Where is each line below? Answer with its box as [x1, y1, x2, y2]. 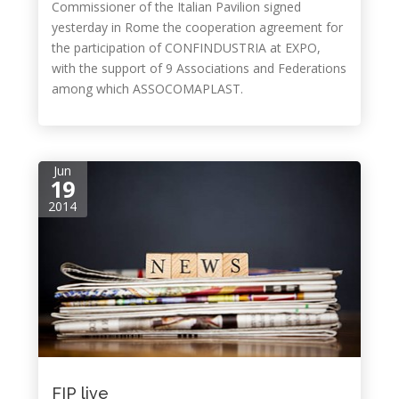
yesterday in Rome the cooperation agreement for [51, 19, 343, 36]
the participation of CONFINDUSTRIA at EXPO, [51, 39, 321, 56]
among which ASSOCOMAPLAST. [51, 80, 243, 97]
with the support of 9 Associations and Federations [51, 60, 346, 77]
